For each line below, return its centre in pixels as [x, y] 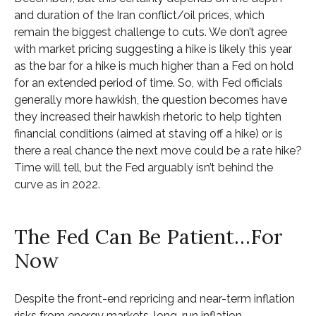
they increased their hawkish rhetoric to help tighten [148, 116]
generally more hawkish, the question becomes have [151, 99]
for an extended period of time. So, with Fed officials [148, 83]
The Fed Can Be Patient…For [148, 236]
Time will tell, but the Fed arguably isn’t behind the [144, 167]
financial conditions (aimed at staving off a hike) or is [148, 133]
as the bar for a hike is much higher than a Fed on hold [154, 66]
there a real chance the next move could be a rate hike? [158, 150]
